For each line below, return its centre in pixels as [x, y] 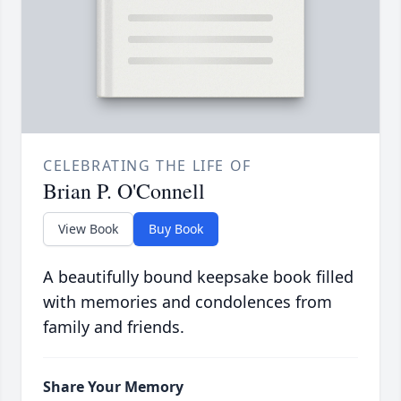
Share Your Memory [113, 387]
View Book [88, 229]
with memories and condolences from [188, 302]
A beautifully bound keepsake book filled [198, 277]
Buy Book [176, 229]
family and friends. [114, 327]
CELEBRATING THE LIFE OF [147, 166]
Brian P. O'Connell [124, 191]
